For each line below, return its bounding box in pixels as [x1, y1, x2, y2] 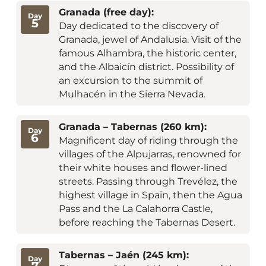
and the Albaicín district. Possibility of [58, 61, 234, 73]
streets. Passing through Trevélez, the [58, 176, 237, 188]
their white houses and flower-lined [58, 162, 227, 174]
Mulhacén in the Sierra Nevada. [58, 88, 205, 100]
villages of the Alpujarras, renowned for [58, 148, 241, 160]
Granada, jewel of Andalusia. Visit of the [58, 34, 242, 46]
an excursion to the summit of [58, 75, 202, 87]
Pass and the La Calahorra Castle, [58, 203, 213, 215]
